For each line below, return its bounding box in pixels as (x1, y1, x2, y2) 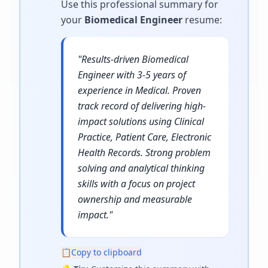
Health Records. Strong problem (78, 146, 211, 159)
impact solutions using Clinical (78, 115, 204, 128)
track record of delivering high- (78, 99, 206, 112)
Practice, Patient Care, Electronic (78, 130, 211, 144)
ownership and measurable (78, 193, 192, 206)
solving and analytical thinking (78, 162, 205, 175)
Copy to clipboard (71, 246, 142, 258)
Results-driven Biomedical (81, 53, 188, 66)
